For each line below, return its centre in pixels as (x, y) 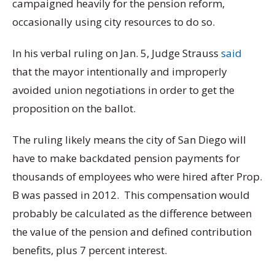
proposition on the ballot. (74, 109)
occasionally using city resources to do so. (114, 21)
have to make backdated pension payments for (126, 158)
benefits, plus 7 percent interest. (90, 250)
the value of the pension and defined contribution (132, 232)
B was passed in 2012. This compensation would (131, 195)
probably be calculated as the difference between (132, 214)
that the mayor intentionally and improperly (120, 72)
